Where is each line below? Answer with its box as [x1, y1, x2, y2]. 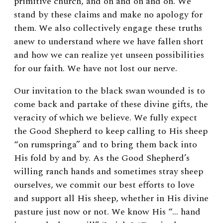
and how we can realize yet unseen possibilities [14, 48, 204, 62]
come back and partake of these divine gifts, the [14, 98, 208, 111]
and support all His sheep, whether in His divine [14, 192, 209, 206]
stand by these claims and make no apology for [14, 8, 203, 22]
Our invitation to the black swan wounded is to [14, 84, 205, 98]
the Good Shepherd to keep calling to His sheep [14, 124, 208, 138]
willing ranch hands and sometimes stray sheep [14, 165, 203, 179]
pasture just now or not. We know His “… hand [14, 205, 201, 219]
